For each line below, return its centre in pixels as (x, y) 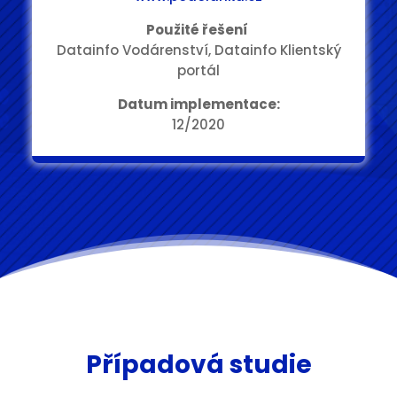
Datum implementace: (198, 104)
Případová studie (198, 365)
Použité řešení (198, 30)
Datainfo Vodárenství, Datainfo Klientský (198, 50)
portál (198, 70)
